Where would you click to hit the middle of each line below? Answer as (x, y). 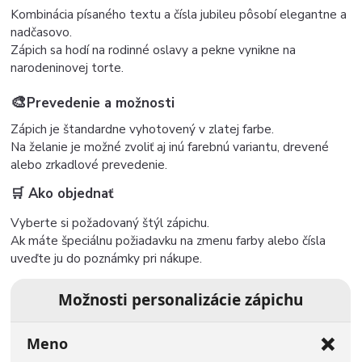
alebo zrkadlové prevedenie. (89, 165)
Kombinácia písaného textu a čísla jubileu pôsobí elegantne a (179, 15)
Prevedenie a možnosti (103, 103)
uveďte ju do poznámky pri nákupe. (107, 259)
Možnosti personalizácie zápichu (181, 300)
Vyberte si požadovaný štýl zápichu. (110, 223)
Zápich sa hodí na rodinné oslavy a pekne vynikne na (154, 50)
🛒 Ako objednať (62, 194)
